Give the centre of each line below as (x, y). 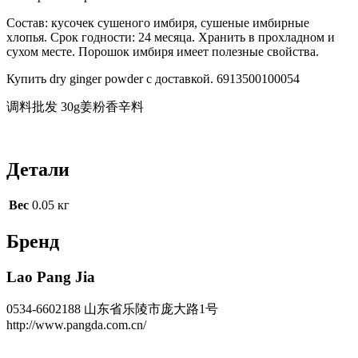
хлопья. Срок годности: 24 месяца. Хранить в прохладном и (171, 37)
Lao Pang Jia (51, 277)
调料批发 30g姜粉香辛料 (75, 106)
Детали (38, 169)
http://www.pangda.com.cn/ (76, 324)
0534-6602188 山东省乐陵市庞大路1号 (112, 308)
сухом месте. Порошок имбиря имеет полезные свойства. (163, 51)
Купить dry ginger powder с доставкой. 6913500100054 (153, 78)
